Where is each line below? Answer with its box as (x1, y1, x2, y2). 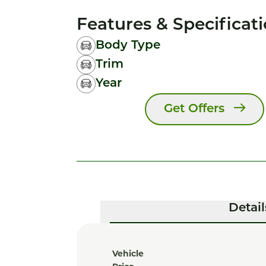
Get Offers (163, 103, 224, 115)
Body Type (96, 40, 160, 52)
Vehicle (112, 248, 144, 259)
